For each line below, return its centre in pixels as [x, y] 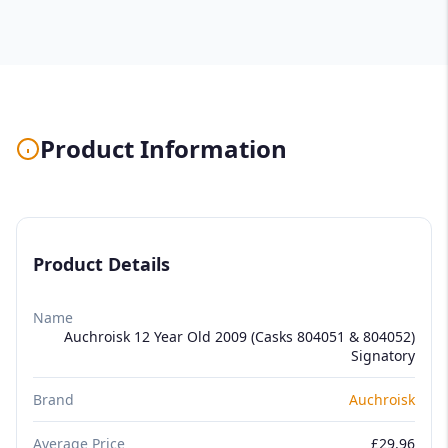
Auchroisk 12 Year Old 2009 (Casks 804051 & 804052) [239, 336]
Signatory [383, 355]
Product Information [163, 148]
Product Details [101, 263]
